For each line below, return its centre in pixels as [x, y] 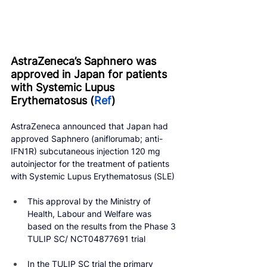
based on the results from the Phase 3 [103, 226]
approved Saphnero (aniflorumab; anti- [87, 139]
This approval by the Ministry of [90, 201]
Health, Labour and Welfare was [91, 214]
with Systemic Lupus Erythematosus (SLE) [93, 176]
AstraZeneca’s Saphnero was [85, 61]
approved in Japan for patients [90, 74]
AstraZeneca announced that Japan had [91, 126]
